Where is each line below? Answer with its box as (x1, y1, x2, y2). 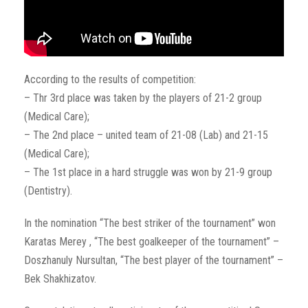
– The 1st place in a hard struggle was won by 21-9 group (24, 166, 272, 179)
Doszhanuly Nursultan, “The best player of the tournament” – (24, 254, 283, 267)
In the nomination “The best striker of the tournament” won (24, 217, 276, 230)
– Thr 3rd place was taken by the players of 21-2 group (24, 91, 262, 105)
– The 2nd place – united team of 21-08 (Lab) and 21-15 (24, 129, 268, 142)
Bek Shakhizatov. (24, 272, 96, 286)
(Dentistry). (24, 184, 72, 198)
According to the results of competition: (24, 73, 196, 87)
